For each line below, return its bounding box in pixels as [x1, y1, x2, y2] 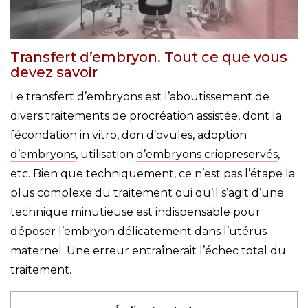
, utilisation [76, 148, 136, 162]
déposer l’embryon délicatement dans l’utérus [10, 225, 267, 239]
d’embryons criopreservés [136, 148, 278, 162]
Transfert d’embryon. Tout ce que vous [10, 49, 287, 66]
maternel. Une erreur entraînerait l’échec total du [10, 244, 286, 258]
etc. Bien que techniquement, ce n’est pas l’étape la [10, 167, 295, 181]
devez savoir [10, 64, 98, 81]
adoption [197, 129, 247, 142]
